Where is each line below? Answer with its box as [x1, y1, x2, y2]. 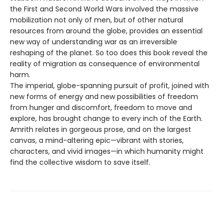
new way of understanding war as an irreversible [10, 36, 177, 47]
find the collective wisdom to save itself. [10, 157, 150, 167]
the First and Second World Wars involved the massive [10, 3, 199, 14]
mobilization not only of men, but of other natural [10, 14, 183, 25]
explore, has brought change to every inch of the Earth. [10, 113, 203, 123]
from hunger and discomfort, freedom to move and [10, 102, 192, 112]
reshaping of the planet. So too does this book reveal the [10, 47, 208, 58]
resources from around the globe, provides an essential [10, 25, 203, 36]
